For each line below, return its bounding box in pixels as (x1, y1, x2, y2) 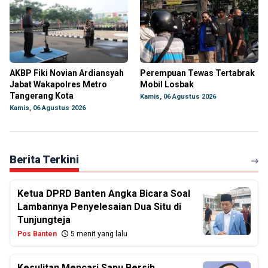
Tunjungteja (17, 214, 71, 226)
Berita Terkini (10, 153, 79, 166)
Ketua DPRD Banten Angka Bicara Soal (17, 188, 190, 199)
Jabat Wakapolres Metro (10, 80, 107, 89)
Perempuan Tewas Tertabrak (140, 68, 255, 78)
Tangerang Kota (10, 91, 74, 100)
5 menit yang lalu (69, 230, 127, 238)
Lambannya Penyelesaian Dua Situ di (17, 201, 181, 212)
